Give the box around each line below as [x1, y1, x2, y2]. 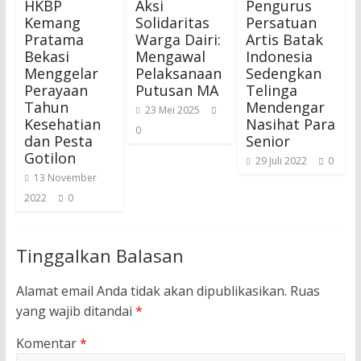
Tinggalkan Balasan [15, 243, 184, 268]
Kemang [23, 13, 81, 33]
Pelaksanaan [135, 64, 222, 84]
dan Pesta [23, 131, 93, 151]
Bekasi [23, 47, 69, 67]
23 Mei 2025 [144, 103, 200, 118]
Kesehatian [23, 114, 101, 135]
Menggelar [23, 64, 98, 84]
